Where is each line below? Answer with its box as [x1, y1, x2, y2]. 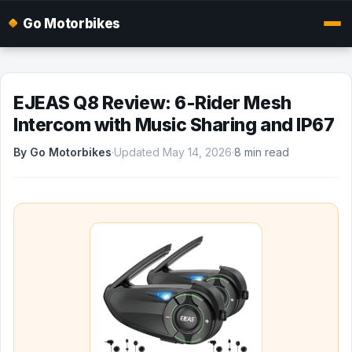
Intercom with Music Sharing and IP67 [13, 114, 335, 136]
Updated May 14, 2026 [114, 145, 232, 159]
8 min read [234, 145, 289, 159]
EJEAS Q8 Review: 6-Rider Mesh [13, 92, 291, 114]
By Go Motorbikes [13, 145, 112, 159]
